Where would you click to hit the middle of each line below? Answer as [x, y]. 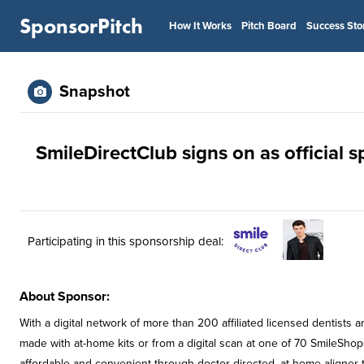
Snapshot [95, 92]
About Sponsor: [65, 297]
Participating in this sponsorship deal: [126, 241]
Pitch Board [269, 26]
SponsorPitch [81, 26]
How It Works [200, 26]
